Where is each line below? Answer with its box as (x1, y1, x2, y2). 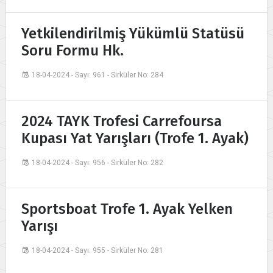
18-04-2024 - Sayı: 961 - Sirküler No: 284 (32, 71, 163, 80)
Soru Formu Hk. (21, 42, 124, 60)
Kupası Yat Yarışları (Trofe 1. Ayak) (21, 130, 249, 147)
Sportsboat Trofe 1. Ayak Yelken (21, 200, 233, 218)
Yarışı (21, 218, 58, 235)
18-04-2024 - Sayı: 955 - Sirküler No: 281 (32, 246, 163, 255)
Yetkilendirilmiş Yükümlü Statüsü (21, 25, 244, 43)
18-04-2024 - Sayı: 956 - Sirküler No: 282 (32, 158, 163, 168)
